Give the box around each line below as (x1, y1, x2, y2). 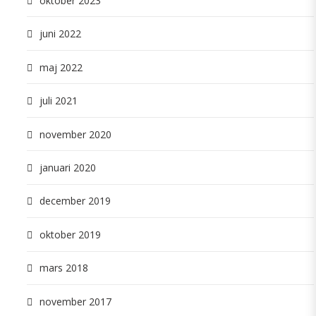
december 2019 (39, 194, 111, 208)
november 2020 (39, 127, 111, 141)
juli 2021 (39, 94, 78, 108)
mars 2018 (39, 261, 88, 275)
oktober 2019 (39, 227, 101, 241)
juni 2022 (39, 27, 81, 41)
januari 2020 (39, 160, 96, 174)
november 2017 (39, 294, 111, 308)
